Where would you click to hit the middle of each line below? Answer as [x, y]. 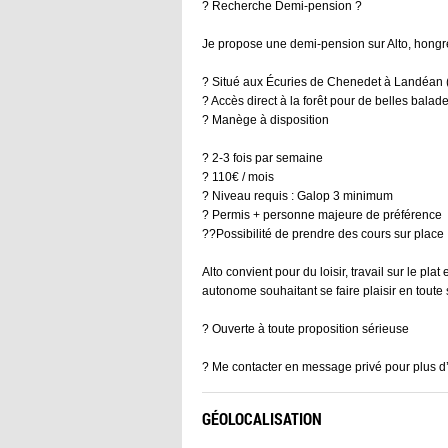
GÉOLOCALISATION [262, 418]
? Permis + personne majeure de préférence [322, 214]
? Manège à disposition [265, 119]
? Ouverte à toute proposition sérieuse [305, 328]
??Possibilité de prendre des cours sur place [323, 233]
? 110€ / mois [238, 176]
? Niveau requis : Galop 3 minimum [297, 195]
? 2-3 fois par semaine [262, 157]
